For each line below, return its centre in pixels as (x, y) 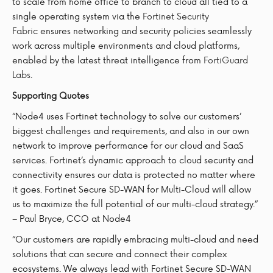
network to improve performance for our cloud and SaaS (128, 145)
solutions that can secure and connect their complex (119, 253)
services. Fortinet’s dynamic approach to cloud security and (133, 160)
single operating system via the (77, 16)
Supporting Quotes (51, 95)
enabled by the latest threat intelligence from (108, 60)
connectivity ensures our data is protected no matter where (134, 174)
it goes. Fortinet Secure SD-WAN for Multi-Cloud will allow (132, 189)
